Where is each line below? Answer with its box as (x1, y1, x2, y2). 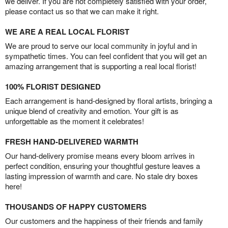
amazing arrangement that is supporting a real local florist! (5, 60, 196, 71)
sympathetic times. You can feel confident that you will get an (5, 50, 207, 61)
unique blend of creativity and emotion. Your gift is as (5, 105, 179, 116)
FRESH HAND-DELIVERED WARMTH (5, 135, 138, 147)
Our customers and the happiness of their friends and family (5, 215, 203, 226)
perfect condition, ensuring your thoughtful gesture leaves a (5, 160, 200, 171)
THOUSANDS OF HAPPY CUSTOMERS (5, 201, 147, 212)
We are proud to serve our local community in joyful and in (5, 40, 197, 51)
